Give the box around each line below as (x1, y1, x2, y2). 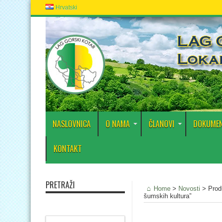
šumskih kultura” (144, 192, 191, 200)
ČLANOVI (149, 118, 174, 130)
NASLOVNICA (53, 118, 91, 130)
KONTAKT (54, 143, 82, 155)
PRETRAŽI (46, 179, 75, 191)
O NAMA (106, 118, 130, 130)
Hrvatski (55, 4, 77, 11)
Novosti (178, 185, 200, 192)
